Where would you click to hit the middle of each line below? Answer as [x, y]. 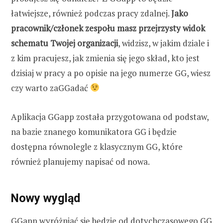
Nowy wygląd [46, 198]
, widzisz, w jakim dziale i [164, 43]
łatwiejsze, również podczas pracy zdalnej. [91, 13]
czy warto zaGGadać [51, 88]
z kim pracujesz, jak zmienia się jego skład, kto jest [105, 58]
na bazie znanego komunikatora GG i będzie [94, 131]
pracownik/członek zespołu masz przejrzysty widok [108, 28]
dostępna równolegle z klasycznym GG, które [97, 146]
